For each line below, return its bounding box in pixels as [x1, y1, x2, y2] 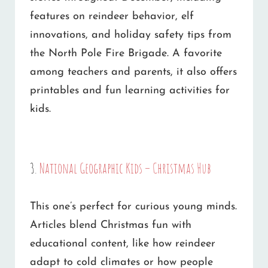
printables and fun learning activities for [30, 84, 230, 96]
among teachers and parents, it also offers [30, 66, 237, 78]
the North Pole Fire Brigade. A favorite [30, 47, 222, 59]
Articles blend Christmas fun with [30, 219, 191, 231]
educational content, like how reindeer [30, 237, 215, 249]
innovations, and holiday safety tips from [30, 29, 232, 41]
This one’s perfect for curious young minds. [30, 200, 237, 212]
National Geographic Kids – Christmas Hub [39, 159, 211, 178]
